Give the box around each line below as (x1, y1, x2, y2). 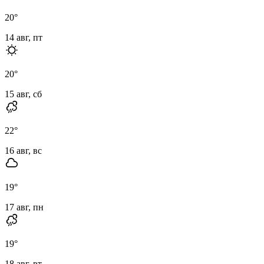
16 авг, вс (5, 145, 42, 156)
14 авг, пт (5, 32, 42, 42)
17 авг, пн (5, 202, 44, 212)
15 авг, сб (5, 88, 42, 99)
